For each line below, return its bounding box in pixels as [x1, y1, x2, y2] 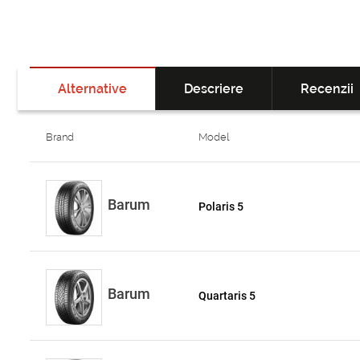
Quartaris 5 [198, 289, 256, 303]
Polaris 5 [198, 200, 244, 214]
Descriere [184, 81, 243, 97]
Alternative [58, 81, 127, 97]
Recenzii [301, 81, 354, 97]
